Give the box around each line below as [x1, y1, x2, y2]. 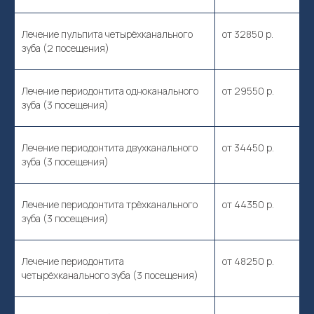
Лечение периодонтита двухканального [22, 141, 198, 154]
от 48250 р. [222, 254, 274, 268]
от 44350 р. [222, 198, 274, 211]
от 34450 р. [222, 141, 274, 154]
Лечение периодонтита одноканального [22, 84, 198, 97]
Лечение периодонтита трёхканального [22, 198, 198, 211]
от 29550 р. [222, 84, 274, 97]
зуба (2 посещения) [22, 41, 109, 55]
